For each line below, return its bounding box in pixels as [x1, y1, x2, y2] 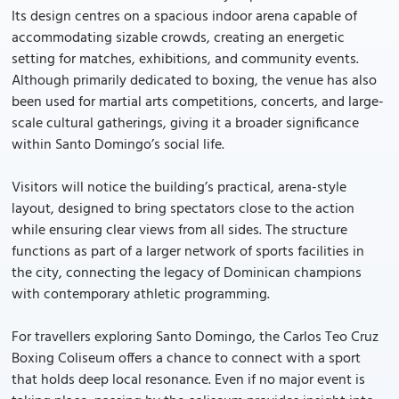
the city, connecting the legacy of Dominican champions [12, 262, 362, 285]
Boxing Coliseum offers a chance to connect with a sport [12, 347, 361, 370]
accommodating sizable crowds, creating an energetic [12, 27, 345, 50]
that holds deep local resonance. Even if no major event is [12, 369, 365, 392]
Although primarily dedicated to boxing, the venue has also [12, 69, 377, 93]
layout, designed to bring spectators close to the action [12, 198, 354, 221]
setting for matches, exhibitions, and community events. [12, 48, 359, 71]
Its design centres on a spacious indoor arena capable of [12, 5, 357, 28]
